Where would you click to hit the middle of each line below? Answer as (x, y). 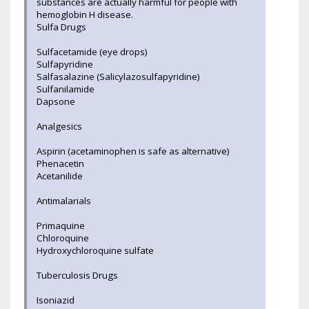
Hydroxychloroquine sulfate (95, 250)
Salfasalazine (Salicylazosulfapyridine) (118, 76)
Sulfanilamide (67, 89)
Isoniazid (56, 300)
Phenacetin (60, 163)
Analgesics (59, 126)
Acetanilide (60, 176)
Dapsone (56, 101)
